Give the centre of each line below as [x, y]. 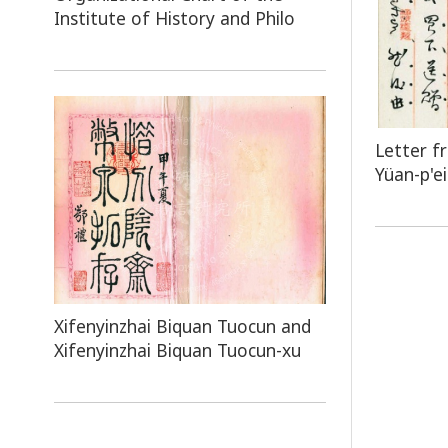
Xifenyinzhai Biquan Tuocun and [182, 325]
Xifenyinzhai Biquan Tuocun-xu [177, 349]
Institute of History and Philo [174, 17]
